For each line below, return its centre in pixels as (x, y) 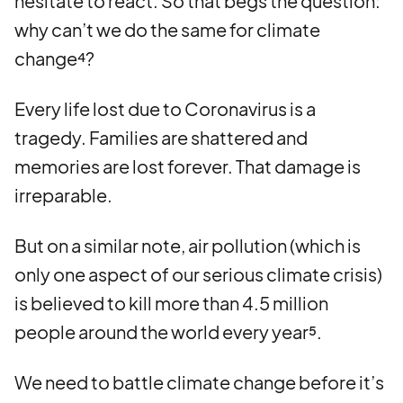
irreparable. (63, 195)
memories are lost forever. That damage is (188, 166)
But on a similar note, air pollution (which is (188, 245)
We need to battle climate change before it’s (199, 382)
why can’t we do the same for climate (167, 29)
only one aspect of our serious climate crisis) (198, 274)
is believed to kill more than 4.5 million (171, 303)
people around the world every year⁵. (168, 331)
